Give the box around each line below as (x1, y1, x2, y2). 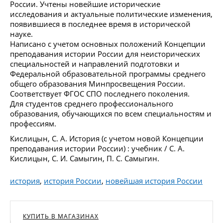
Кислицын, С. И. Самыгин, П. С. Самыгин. (10, 153, 159, 164)
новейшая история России (106, 176, 203, 186)
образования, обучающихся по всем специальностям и (10, 109, 212, 119)
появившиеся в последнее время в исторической (10, 19, 191, 29)
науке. (10, 29, 33, 39)
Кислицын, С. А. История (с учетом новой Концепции (10, 133, 204, 144)
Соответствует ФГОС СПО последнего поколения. (10, 89, 190, 99)
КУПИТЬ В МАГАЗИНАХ (23, 212, 99, 221)
